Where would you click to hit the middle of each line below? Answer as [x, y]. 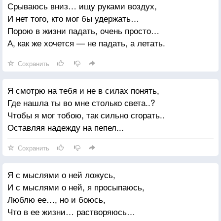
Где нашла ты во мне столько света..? [81, 102]
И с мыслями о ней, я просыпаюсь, [76, 186]
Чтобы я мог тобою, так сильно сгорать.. [86, 114]
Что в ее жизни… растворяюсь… [71, 211]
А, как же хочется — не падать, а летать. [86, 42]
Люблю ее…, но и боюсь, [56, 199]
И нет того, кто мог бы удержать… [73, 18]
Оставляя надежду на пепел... [66, 127]
